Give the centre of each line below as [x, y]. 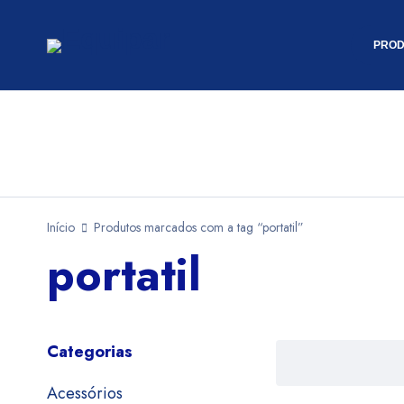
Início [61, 227]
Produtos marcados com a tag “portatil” [199, 227]
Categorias [90, 352]
